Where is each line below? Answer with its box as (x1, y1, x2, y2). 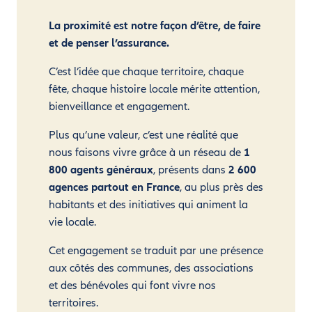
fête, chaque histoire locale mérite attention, (49, 81, 260, 96)
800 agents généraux (49, 162, 153, 177)
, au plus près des (180, 180, 263, 194)
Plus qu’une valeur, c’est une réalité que (49, 127, 238, 142)
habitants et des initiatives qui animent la (49, 197, 248, 212)
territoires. (49, 295, 98, 310)
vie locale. (49, 214, 96, 229)
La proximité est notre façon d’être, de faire (49, 18, 260, 33)
